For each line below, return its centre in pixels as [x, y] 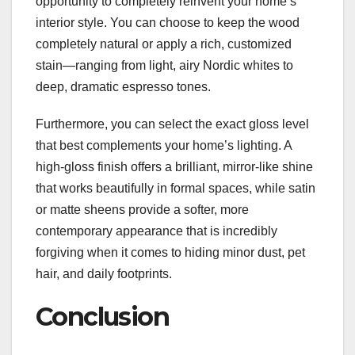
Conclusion [102, 316]
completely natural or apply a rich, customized [164, 44]
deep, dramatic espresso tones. [123, 86]
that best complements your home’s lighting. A [164, 145]
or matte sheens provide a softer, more [142, 209]
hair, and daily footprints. [104, 273]
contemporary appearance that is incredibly [157, 231]
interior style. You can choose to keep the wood [168, 22]
